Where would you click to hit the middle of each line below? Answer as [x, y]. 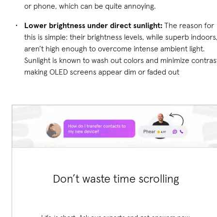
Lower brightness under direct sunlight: [93, 25]
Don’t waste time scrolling [116, 179]
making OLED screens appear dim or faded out [102, 71]
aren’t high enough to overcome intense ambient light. [115, 48]
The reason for [188, 25]
